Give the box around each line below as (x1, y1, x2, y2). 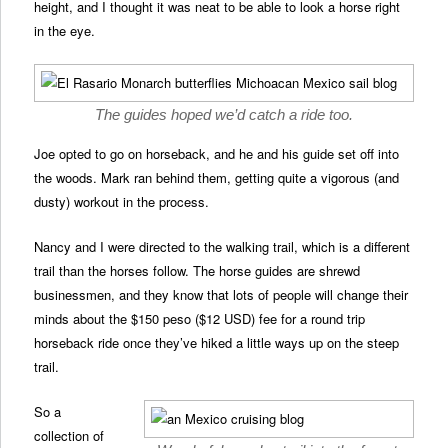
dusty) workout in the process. (34, 191, 210, 211)
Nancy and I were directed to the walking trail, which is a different (34, 237, 411, 257)
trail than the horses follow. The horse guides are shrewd (34, 261, 361, 281)
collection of (34, 426, 105, 446)
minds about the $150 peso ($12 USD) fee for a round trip (34, 309, 366, 329)
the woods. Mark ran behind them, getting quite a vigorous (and (34, 167, 400, 187)
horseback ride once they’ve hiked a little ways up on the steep (34, 333, 400, 353)
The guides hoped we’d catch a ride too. (95, 105, 353, 123)
